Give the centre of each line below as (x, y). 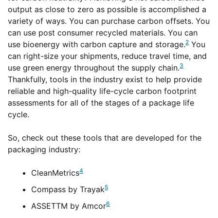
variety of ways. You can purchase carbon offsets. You (109, 21)
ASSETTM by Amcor (69, 206)
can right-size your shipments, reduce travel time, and (107, 56)
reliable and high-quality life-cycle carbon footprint (102, 91)
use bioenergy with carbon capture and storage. (97, 44)
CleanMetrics (55, 173)
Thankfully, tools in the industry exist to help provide (105, 79)
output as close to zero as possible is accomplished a (107, 9)
